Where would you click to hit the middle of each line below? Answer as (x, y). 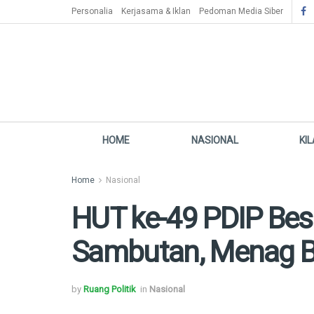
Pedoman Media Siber (241, 11)
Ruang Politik (110, 289)
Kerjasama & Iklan (156, 11)
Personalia (92, 11)
